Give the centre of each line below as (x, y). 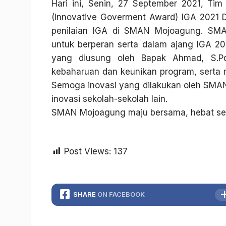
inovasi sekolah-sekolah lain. (109, 99)
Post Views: (88, 151)
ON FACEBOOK (121, 194)
